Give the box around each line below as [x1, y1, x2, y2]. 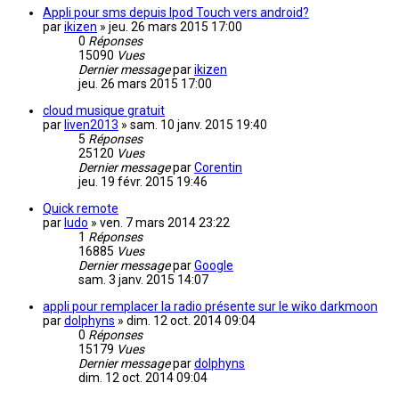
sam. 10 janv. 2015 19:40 [130, 118, 267, 133]
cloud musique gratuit [43, 103, 165, 118]
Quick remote [43, 201, 118, 216]
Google [194, 258, 233, 273]
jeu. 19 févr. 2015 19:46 [78, 175, 208, 190]
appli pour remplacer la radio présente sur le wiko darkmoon [43, 299, 378, 314]
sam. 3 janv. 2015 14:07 [78, 273, 208, 288]
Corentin [194, 160, 242, 175]
